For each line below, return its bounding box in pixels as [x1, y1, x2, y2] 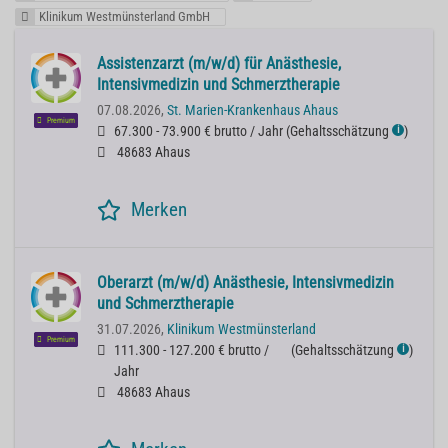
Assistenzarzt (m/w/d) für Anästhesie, [97, 54, 341, 74]
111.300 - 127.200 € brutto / [114, 342, 269, 360]
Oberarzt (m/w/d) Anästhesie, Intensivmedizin [97, 273, 394, 293]
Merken [131, 198, 187, 222]
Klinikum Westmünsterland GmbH [39, 9, 211, 25]
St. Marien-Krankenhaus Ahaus [167, 102, 338, 120]
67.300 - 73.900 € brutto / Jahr [114, 123, 283, 141]
